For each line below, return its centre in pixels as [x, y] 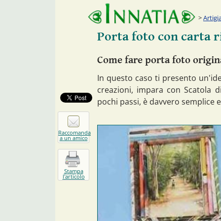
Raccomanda [74, 132]
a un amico [74, 138]
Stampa [74, 171]
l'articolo [74, 177]
